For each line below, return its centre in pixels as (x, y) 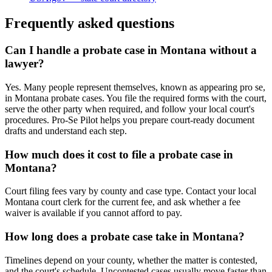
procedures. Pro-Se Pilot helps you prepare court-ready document (130, 120)
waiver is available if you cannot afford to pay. (93, 213)
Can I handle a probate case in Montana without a (131, 50)
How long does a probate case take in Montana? (125, 237)
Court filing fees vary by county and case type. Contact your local (131, 191)
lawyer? (25, 64)
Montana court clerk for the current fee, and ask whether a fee (123, 202)
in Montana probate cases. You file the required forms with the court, (136, 98)
